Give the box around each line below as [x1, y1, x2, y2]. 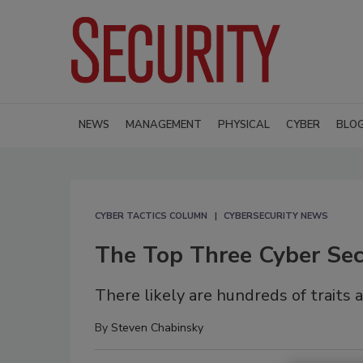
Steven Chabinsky [111, 319, 203, 335]
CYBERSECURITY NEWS [224, 209, 328, 222]
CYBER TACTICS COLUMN [95, 209, 207, 222]
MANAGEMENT [126, 117, 202, 132]
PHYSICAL [218, 117, 270, 132]
